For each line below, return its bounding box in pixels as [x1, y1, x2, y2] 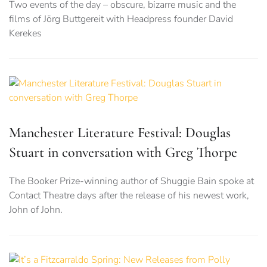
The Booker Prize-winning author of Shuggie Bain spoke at [9, 175, 254, 188]
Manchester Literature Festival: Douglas [9, 124, 231, 142]
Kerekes [9, 27, 42, 41]
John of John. [9, 203, 63, 217]
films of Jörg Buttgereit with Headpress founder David [9, 13, 233, 26]
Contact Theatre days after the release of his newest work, [9, 189, 249, 203]
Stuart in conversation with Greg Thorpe [9, 144, 237, 162]
